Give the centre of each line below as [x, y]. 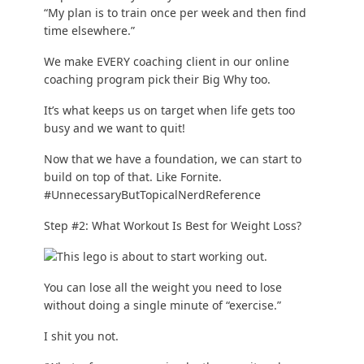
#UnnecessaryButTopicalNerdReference [152, 195]
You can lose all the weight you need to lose [162, 288]
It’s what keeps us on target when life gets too [169, 110]
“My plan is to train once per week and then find [175, 13]
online [272, 62]
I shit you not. [81, 336]
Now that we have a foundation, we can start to [172, 159]
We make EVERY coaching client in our [149, 62]
